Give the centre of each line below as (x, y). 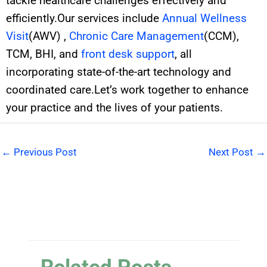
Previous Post (44, 152)
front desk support (128, 54)
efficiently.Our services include (84, 18)
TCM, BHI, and (44, 54)
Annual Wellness (204, 18)
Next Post (232, 152)
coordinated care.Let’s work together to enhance (127, 89)
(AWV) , (49, 36)
